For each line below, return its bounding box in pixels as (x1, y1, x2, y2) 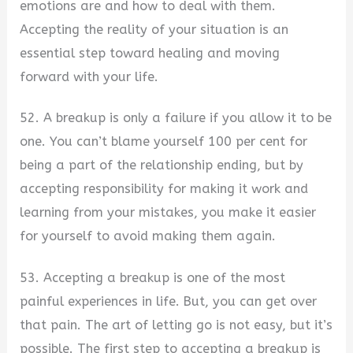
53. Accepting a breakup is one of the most (20, 269, 286, 285)
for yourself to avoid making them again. (20, 229, 277, 244)
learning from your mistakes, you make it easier (20, 205, 317, 221)
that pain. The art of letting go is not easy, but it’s (20, 317, 333, 333)
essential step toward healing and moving (20, 45, 281, 61)
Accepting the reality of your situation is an (20, 21, 289, 37)
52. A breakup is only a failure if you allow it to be (20, 110, 333, 126)
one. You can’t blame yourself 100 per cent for (20, 134, 308, 150)
